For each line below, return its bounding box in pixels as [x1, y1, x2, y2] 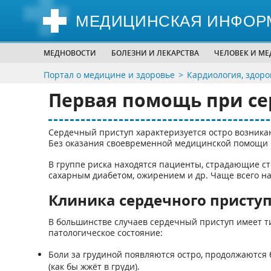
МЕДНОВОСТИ [44, 48, 96, 58]
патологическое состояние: [48, 227, 163, 238]
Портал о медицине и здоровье [44, 69, 175, 80]
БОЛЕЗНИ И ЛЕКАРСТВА [111, 48, 199, 58]
